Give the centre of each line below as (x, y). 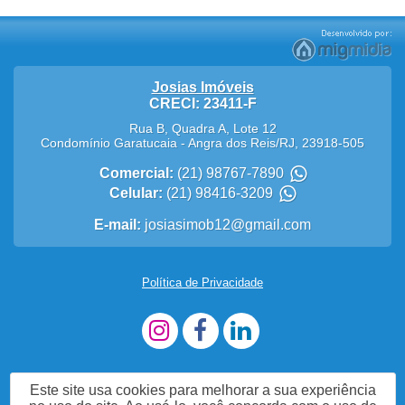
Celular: (136, 193)
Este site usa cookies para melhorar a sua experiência (203, 390)
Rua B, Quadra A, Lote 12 (202, 129)
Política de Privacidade (202, 283)
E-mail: (118, 225)
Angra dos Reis (232, 143)
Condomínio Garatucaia (109, 143)
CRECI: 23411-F (202, 104)
